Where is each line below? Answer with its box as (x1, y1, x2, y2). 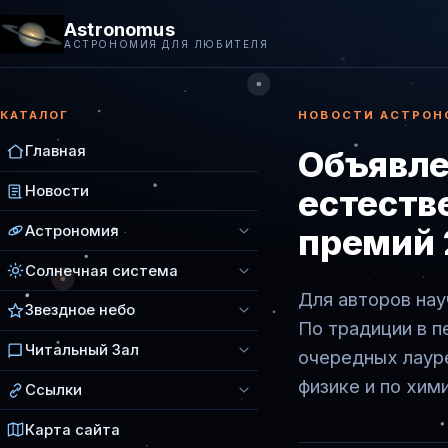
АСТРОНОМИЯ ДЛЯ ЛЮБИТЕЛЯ (64, 37, 269, 50)
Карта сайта (25, 420, 121, 439)
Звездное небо (25, 301, 136, 320)
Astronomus (64, 17, 175, 40)
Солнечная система (25, 261, 179, 280)
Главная (25, 142, 87, 161)
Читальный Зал (25, 341, 140, 360)
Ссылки (25, 381, 83, 400)
